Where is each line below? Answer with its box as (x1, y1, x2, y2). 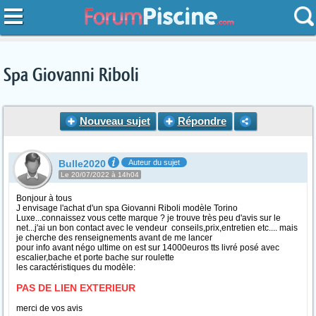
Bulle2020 (59, 158, 106, 169)
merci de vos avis (16, 303, 83, 313)
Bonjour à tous (16, 193, 72, 203)
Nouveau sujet (79, 115, 150, 127)
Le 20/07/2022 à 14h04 (61, 171, 139, 178)
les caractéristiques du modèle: (16, 262, 135, 272)
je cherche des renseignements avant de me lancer (16, 233, 212, 243)
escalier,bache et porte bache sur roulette (16, 253, 174, 262)
